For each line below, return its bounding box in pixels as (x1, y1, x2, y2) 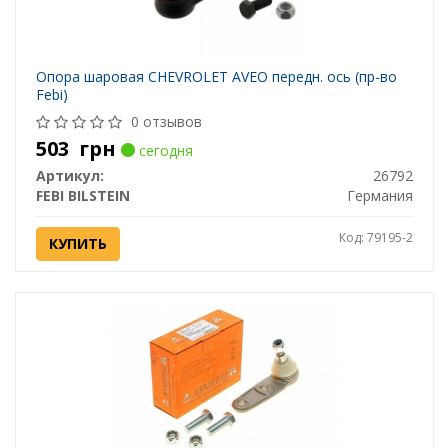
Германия (346, 186, 413, 206)
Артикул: (35, 166, 104, 186)
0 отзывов (130, 112, 202, 132)
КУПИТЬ (48, 234, 107, 254)
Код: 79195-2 (338, 229, 413, 247)
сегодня (134, 141, 193, 161)
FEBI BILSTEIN (35, 186, 130, 206)
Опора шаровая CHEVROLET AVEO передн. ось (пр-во (35, 67, 397, 87)
